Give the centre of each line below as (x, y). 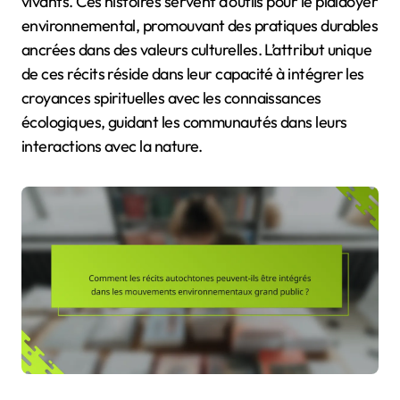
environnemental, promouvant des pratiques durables (200, 25)
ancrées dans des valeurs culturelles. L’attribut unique (197, 49)
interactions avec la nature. (112, 146)
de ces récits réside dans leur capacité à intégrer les (193, 73)
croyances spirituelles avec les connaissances (171, 97)
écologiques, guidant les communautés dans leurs (184, 121)
